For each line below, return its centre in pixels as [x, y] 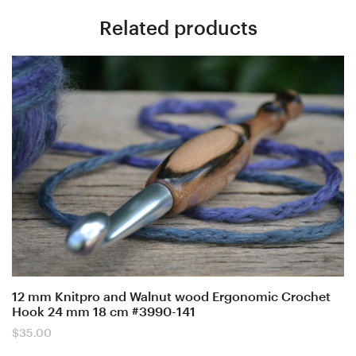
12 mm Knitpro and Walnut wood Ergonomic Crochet [171, 296]
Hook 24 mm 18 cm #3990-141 [104, 311]
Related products [178, 28]
